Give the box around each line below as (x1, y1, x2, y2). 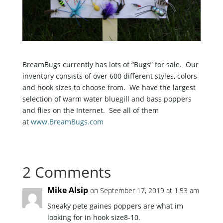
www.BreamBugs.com (30, 117, 104, 127)
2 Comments (22, 162, 111, 183)
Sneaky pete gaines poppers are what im (47, 201, 183, 211)
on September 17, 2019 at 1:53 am (90, 186, 199, 196)
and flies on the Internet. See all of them (22, 106, 159, 115)
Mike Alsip (47, 185, 88, 196)
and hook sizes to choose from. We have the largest (22, 83, 196, 93)
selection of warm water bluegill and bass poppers (22, 94, 192, 104)
